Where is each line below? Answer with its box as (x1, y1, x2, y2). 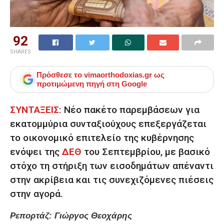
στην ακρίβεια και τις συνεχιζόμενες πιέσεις (10, 173, 213, 185)
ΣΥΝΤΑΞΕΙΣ (10, 103, 59, 115)
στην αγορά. (10, 187, 63, 199)
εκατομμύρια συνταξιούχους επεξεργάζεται (10, 117, 206, 129)
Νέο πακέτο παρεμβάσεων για (64, 103, 199, 115)
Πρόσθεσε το (36, 70, 84, 79)
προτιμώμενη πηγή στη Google (36, 79, 147, 88)
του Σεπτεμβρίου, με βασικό (81, 145, 210, 157)
